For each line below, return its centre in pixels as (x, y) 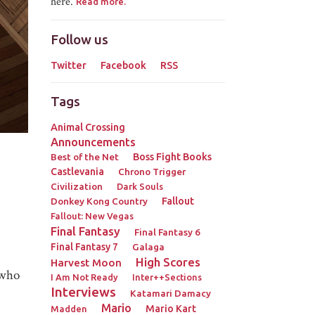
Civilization (76, 187)
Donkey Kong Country (99, 201)
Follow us (79, 39)
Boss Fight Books (172, 157)
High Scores (168, 262)
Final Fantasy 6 (167, 232)
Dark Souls (140, 187)
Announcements (93, 142)
